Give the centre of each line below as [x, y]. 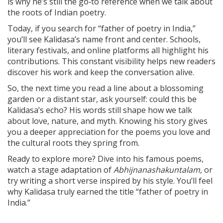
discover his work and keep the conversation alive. [101, 72]
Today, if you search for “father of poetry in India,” [102, 28]
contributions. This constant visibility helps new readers [111, 61]
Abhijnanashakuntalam [157, 169]
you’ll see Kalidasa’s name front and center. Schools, [104, 39]
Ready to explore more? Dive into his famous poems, [106, 159]
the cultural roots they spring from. [73, 143]
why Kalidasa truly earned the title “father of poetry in [108, 191]
